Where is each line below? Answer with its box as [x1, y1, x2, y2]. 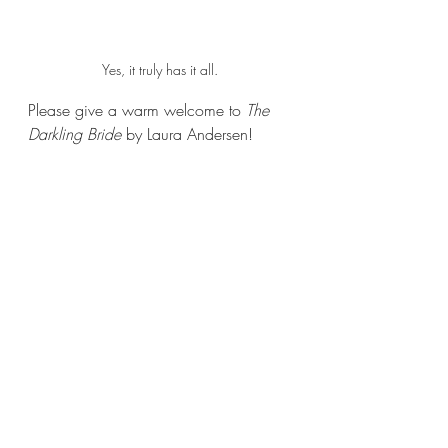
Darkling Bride [28, 122, 126, 145]
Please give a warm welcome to [28, 98, 246, 121]
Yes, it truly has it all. [102, 59, 218, 79]
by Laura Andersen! [126, 122, 253, 145]
